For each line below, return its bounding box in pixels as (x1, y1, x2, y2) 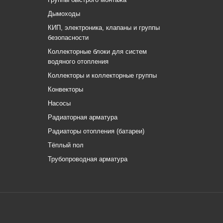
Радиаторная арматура (48, 113, 117, 121)
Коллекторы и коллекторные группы (48, 72, 157, 79)
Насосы (48, 100, 71, 107)
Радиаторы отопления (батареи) (48, 127, 144, 135)
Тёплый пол (48, 141, 84, 149)
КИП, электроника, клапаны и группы (48, 24, 160, 31)
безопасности (48, 34, 89, 41)
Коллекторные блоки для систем (48, 48, 147, 55)
